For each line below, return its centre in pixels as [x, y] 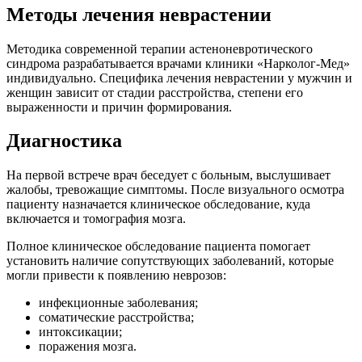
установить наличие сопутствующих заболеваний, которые [170, 261]
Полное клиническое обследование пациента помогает [158, 246]
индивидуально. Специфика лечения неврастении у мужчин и [179, 78]
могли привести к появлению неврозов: [116, 276]
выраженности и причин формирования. [119, 107]
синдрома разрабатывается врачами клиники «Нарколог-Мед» [178, 63]
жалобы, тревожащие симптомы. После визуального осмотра [175, 190]
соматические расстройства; [116, 318]
